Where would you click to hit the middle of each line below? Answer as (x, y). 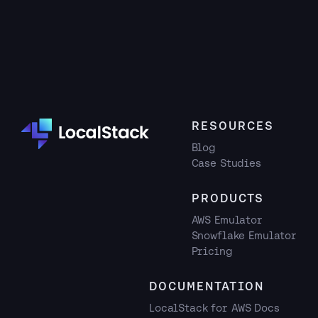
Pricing (212, 251)
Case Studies (226, 163)
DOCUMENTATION (207, 286)
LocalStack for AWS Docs (214, 308)
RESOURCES (232, 126)
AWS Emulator (227, 220)
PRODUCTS (227, 198)
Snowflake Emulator (244, 235)
